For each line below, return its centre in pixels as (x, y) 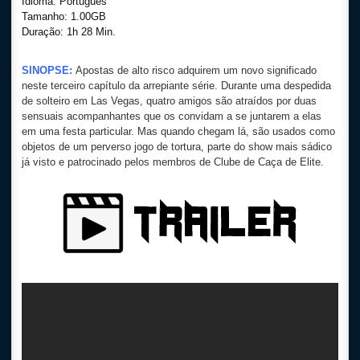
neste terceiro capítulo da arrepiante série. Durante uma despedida (176, 86)
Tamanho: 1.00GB (64, 16)
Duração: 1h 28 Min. (69, 32)
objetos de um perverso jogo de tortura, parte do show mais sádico (177, 147)
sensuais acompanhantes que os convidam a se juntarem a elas (172, 116)
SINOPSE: (47, 70)
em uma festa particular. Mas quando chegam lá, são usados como (178, 131)
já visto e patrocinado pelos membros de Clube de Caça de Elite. (173, 162)
